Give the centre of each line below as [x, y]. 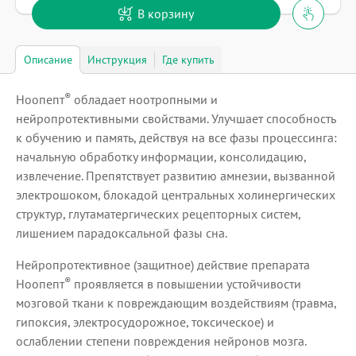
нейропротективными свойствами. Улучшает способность [176, 118]
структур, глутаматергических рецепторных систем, [158, 213]
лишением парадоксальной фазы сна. [122, 232]
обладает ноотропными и [144, 99]
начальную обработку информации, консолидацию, [161, 156]
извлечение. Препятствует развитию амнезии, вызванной [176, 175]
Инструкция [117, 59]
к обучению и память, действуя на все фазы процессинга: [176, 137]
